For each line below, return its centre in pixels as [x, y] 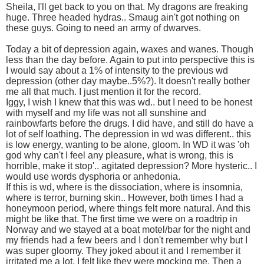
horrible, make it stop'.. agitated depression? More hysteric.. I [131, 166]
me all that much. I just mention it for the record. [103, 91]
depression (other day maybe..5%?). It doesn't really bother [128, 81]
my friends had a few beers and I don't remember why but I [127, 240]
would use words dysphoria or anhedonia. [93, 176]
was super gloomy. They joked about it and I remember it [123, 250]
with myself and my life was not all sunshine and [106, 113]
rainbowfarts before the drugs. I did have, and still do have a [130, 123]
